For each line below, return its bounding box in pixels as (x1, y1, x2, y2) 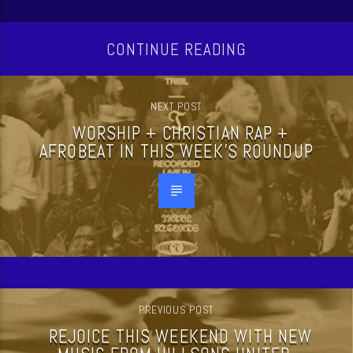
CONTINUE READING (106, 39, 247, 61)
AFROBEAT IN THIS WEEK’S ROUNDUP (39, 139, 314, 163)
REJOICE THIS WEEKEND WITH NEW (48, 325, 313, 348)
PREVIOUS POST (138, 302, 215, 317)
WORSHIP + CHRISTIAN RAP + (72, 121, 289, 145)
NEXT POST (150, 98, 203, 113)
